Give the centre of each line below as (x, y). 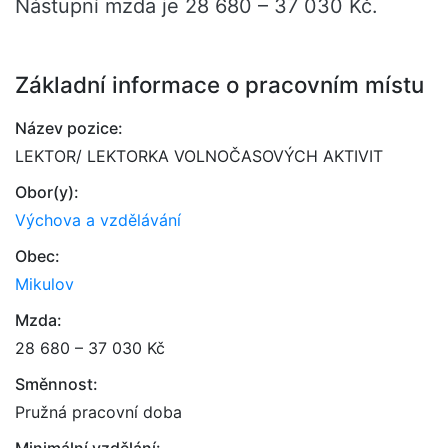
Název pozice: (69, 128)
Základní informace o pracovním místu (219, 84)
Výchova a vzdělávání (98, 220)
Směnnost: (56, 384)
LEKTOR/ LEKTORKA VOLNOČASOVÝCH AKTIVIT (199, 156)
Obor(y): (47, 192)
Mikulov (44, 284)
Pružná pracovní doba (98, 412)
